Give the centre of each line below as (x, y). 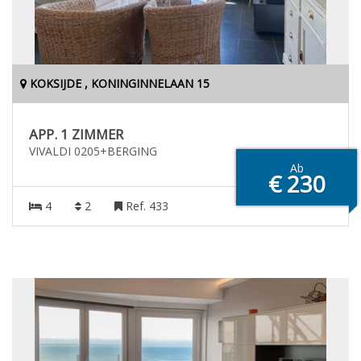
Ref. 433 (145, 206)
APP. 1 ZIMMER (76, 134)
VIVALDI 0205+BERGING (93, 151)
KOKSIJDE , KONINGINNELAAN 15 (118, 83)
